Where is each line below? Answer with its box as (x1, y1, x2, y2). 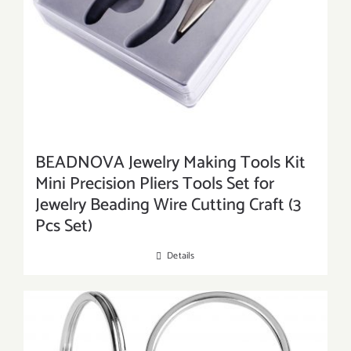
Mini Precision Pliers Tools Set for (35, 170, 274, 199)
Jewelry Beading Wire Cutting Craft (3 (35, 191, 301, 220)
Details (167, 248, 195, 264)
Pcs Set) (35, 212, 92, 241)
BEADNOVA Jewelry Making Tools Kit (35, 149, 306, 178)
